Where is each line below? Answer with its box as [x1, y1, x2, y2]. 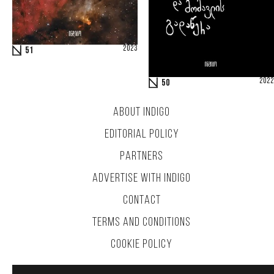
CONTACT [122, 194, 161, 207]
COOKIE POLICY [111, 239, 172, 251]
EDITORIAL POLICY [104, 128, 179, 141]
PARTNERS [120, 150, 163, 163]
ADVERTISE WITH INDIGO [92, 172, 191, 185]
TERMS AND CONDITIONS [92, 217, 191, 229]
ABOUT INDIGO [113, 106, 170, 119]
